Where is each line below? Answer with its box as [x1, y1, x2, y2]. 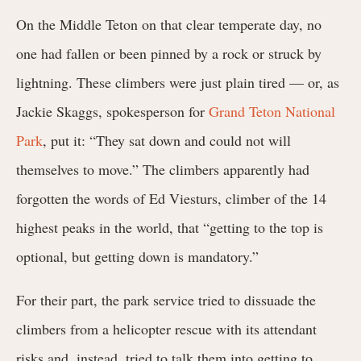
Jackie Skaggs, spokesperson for [16, 101, 209, 121]
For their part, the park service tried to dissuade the [16, 289, 316, 309]
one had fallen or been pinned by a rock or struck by [16, 43, 322, 63]
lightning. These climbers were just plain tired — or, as [16, 72, 339, 92]
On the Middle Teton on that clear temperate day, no [16, 14, 322, 34]
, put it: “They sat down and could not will [43, 130, 291, 150]
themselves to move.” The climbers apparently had [16, 159, 309, 179]
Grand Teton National [209, 101, 335, 121]
